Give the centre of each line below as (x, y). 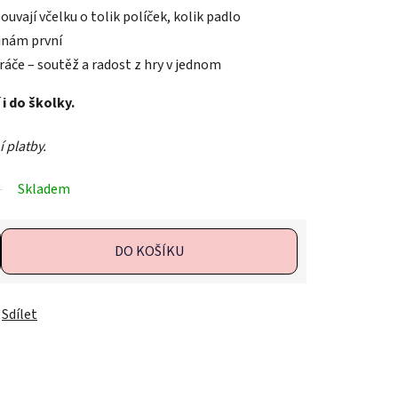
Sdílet (20, 315)
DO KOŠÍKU (149, 252)
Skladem (44, 190)
